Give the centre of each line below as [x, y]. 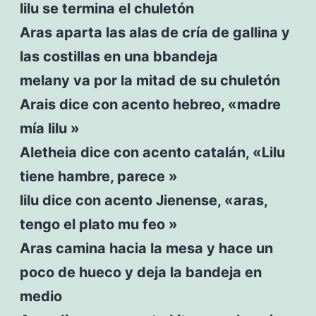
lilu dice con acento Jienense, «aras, [143, 200]
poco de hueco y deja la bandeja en [140, 272]
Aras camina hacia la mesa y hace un [146, 248]
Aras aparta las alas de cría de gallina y [154, 32]
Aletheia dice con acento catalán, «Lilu [152, 152]
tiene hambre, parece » [98, 176]
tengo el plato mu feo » [98, 224]
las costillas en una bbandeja [119, 56]
